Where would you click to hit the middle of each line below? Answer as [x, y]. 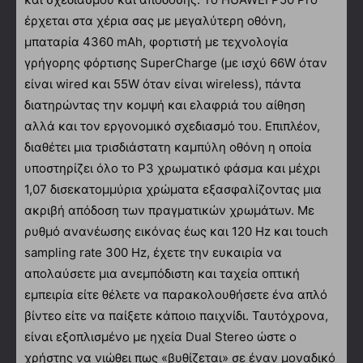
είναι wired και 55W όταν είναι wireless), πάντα [163, 83]
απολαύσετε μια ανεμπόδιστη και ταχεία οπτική [162, 273]
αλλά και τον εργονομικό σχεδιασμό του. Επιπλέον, [172, 126]
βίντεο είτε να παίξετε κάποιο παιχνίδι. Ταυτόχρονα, [176, 315]
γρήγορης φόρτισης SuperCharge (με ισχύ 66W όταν [176, 62]
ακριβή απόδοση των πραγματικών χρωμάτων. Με [169, 210]
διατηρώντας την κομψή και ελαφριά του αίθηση [165, 105]
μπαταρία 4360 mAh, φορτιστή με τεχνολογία [156, 41]
